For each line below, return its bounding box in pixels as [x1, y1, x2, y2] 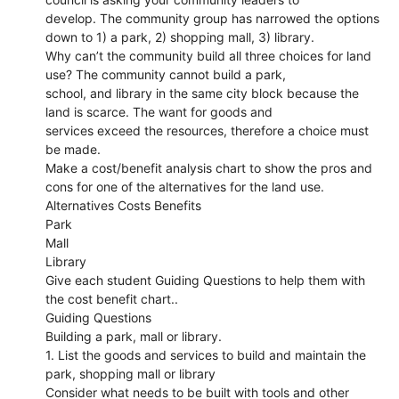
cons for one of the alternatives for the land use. [45, 178, 325, 194]
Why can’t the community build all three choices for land [45, 47, 372, 63]
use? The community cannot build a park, [45, 66, 287, 82]
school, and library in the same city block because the [45, 85, 360, 101]
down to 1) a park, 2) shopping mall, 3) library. [45, 28, 315, 45]
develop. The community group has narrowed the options [45, 10, 380, 26]
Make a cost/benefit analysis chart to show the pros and [45, 159, 373, 175]
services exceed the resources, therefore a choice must [45, 122, 370, 138]
